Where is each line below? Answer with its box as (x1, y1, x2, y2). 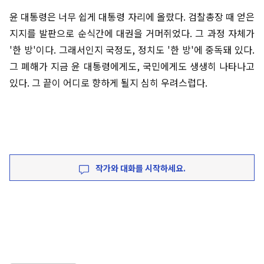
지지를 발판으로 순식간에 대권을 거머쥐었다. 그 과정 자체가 (9, 26, 255, 41)
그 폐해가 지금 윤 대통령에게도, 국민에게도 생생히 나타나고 (9, 59, 255, 74)
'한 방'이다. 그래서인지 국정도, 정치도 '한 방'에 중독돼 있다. (9, 42, 255, 57)
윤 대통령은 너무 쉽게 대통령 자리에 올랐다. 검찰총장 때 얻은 (9, 9, 255, 24)
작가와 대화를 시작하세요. (93, 162, 186, 174)
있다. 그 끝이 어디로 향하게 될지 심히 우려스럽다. (9, 75, 207, 90)
